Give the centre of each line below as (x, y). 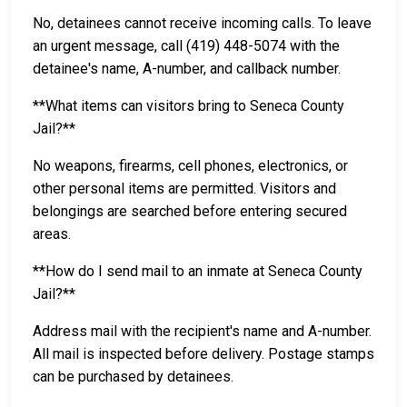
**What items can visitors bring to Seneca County (189, 106)
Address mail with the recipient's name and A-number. (202, 332)
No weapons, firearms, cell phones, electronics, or (190, 166)
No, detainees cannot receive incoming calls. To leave (202, 24)
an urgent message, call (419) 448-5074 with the (186, 46)
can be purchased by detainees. (133, 377)
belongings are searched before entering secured (190, 212)
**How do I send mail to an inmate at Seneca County (198, 272)
